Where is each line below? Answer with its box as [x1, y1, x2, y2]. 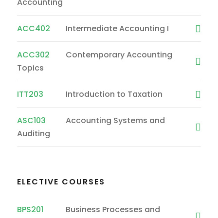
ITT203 [17, 88, 43, 100]
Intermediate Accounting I [66, 22, 169, 34]
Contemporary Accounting [66, 49, 172, 60]
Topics [17, 62, 44, 73]
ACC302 [17, 49, 50, 60]
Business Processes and [66, 203, 160, 215]
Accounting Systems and [66, 114, 165, 126]
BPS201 [17, 203, 43, 215]
